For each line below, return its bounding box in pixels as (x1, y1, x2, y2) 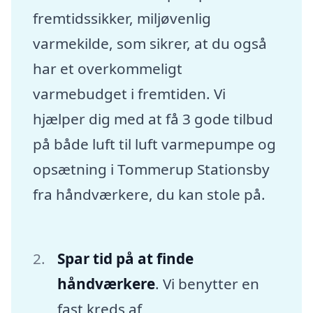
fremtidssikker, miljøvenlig (33, 8, 212, 29)
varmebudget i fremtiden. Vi (33, 84, 226, 104)
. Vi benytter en (154, 273, 259, 293)
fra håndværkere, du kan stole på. (33, 184, 273, 205)
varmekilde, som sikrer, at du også (33, 34, 268, 54)
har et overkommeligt (33, 59, 183, 79)
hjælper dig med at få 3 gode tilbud (33, 109, 274, 129)
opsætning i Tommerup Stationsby (33, 159, 270, 180)
